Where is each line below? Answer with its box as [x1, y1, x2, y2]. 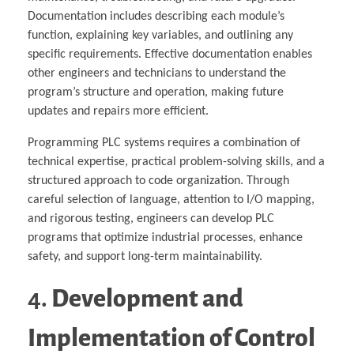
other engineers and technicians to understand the [28, 66, 286, 80]
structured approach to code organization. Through [28, 174, 289, 187]
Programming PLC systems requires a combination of [28, 136, 300, 149]
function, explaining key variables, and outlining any [28, 28, 293, 42]
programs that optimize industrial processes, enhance [28, 231, 303, 244]
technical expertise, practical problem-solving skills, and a [28, 155, 325, 168]
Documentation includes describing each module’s [28, 9, 284, 23]
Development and [51, 284, 243, 312]
